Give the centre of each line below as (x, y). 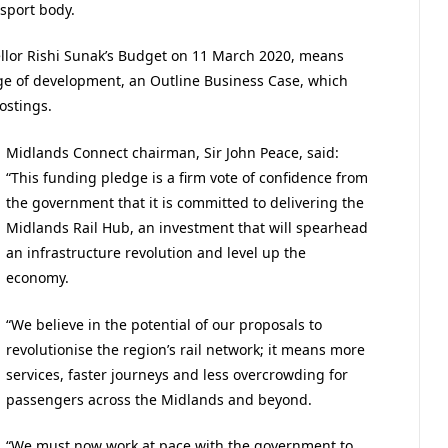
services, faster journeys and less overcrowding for (177, 374)
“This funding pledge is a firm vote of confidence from (187, 178)
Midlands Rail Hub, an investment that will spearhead (187, 228)
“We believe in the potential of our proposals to (164, 324)
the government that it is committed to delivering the (185, 203)
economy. (38, 278)
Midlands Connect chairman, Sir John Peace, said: (173, 153)
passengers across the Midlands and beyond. (159, 399)
